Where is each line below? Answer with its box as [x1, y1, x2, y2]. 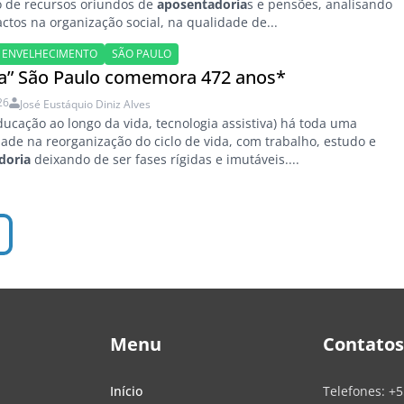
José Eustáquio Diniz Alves [20, 96, 151, 112]
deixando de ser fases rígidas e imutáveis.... [31, 150, 300, 168]
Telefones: [322, 381, 389, 399]
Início [110, 381, 143, 399]
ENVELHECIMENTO [2, 45, 98, 61]
